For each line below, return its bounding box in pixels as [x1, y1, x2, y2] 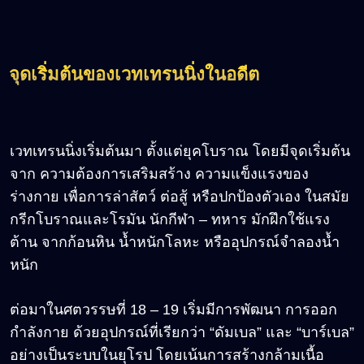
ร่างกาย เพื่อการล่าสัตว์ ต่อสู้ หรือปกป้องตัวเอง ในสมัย [10, 188, 349, 205]
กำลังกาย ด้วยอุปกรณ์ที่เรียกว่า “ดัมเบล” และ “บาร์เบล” [10, 323, 354, 340]
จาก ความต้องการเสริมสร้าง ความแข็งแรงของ [10, 165, 309, 182]
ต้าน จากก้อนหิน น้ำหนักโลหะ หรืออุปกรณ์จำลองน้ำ [10, 233, 340, 250]
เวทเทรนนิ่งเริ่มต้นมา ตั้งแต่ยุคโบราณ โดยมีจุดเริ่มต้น [10, 142, 350, 159]
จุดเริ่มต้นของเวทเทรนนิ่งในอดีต [9, 63, 259, 84]
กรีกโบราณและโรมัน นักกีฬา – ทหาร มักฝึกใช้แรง [10, 210, 330, 227]
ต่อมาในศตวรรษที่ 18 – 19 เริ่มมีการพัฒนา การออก [10, 301, 337, 318]
